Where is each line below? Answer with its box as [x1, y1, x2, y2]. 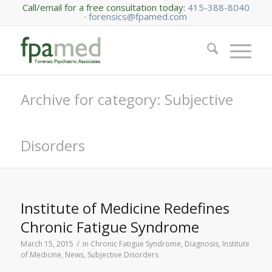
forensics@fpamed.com [89, 10, 188, 22]
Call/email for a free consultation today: [22, 1, 185, 13]
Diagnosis [184, 239, 219, 249]
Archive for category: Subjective [20, 89, 233, 109]
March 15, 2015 [20, 239, 73, 249]
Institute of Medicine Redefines [20, 198, 229, 218]
